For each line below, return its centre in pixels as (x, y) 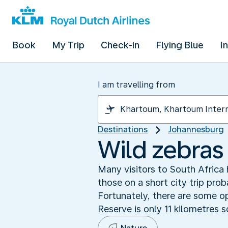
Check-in (120, 45)
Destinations (123, 130)
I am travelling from (136, 85)
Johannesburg (196, 130)
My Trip (68, 45)
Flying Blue (180, 45)
